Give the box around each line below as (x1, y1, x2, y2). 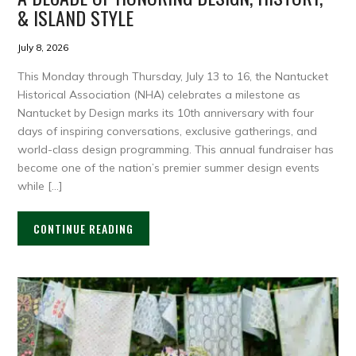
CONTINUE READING (33, 220, 134, 238)
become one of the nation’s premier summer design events (17, 161, 320, 176)
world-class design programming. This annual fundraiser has (17, 142, 335, 157)
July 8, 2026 (17, 41, 69, 54)
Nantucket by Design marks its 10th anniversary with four (17, 106, 315, 121)
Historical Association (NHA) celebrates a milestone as (17, 87, 301, 103)
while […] (17, 179, 63, 194)
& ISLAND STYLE (17, 3, 134, 33)
